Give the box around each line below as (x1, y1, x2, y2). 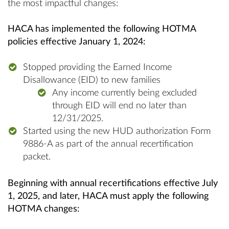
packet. (23, 152, 51, 162)
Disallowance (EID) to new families (23, 76, 161, 85)
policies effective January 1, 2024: (8, 37, 146, 47)
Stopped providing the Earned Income (23, 63, 172, 72)
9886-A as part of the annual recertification (23, 140, 193, 149)
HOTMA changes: (8, 204, 80, 214)
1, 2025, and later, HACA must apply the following (8, 192, 209, 201)
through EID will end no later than (52, 101, 187, 110)
